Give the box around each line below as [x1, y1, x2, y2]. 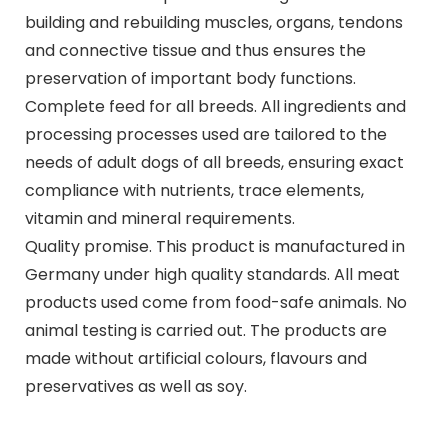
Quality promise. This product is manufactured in [24, 235, 405, 259]
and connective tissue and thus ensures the [24, 39, 366, 63]
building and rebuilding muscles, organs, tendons [24, 11, 403, 35]
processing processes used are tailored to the [24, 123, 387, 147]
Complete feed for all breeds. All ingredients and [24, 95, 406, 119]
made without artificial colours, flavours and [24, 347, 367, 371]
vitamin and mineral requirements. [24, 207, 295, 231]
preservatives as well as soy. [24, 375, 247, 399]
